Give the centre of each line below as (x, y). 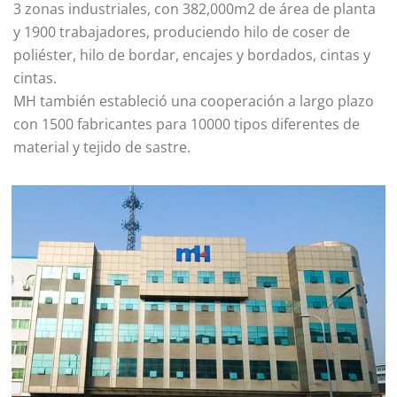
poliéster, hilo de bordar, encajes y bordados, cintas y (192, 55)
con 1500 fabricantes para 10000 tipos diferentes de (187, 125)
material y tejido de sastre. (102, 148)
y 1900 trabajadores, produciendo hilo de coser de (182, 32)
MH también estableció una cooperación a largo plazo (194, 101)
